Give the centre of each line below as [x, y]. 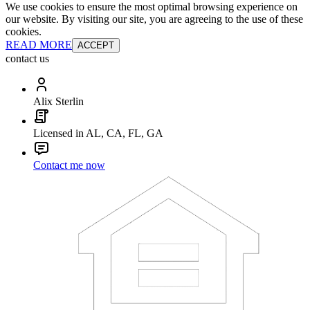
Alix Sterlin [58, 101]
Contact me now [69, 165]
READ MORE [39, 44]
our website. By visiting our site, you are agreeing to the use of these [154, 19]
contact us [27, 58]
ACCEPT [96, 45]
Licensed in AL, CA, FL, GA [98, 133]
